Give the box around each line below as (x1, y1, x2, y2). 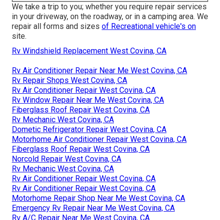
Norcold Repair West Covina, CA (12, 154, 121, 164)
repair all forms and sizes (12, 21, 102, 31)
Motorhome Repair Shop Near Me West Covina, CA (12, 193, 185, 203)
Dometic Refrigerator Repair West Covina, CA (12, 124, 166, 134)
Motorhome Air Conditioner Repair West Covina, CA (12, 134, 187, 144)
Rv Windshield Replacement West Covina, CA (12, 46, 166, 55)
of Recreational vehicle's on (102, 21, 196, 31)
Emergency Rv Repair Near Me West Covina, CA (12, 203, 175, 213)
